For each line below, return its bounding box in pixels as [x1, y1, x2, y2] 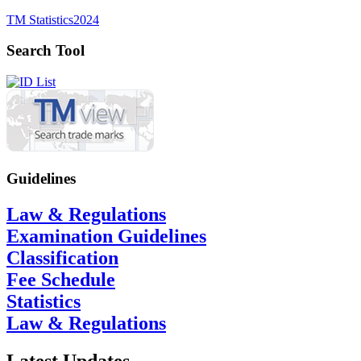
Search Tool [6, 42, 85, 60]
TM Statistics [6, 12, 73, 27]
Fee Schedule [6, 268, 115, 290]
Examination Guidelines [6, 225, 206, 247]
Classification [6, 247, 118, 268]
